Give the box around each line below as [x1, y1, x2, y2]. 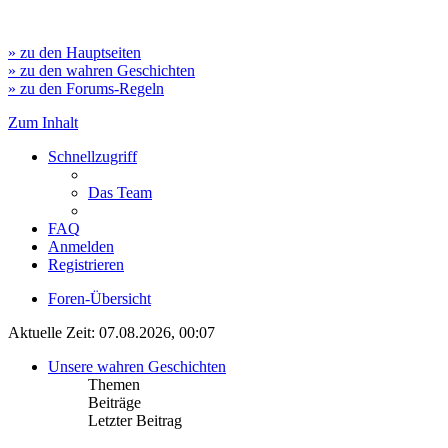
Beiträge [88, 394, 141, 411]
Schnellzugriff [48, 148, 137, 165]
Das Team [88, 184, 152, 201]
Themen [88, 376, 140, 393]
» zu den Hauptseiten [8, 44, 141, 61]
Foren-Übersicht [48, 290, 151, 307]
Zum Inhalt [8, 114, 78, 131]
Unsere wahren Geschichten [48, 358, 226, 375]
